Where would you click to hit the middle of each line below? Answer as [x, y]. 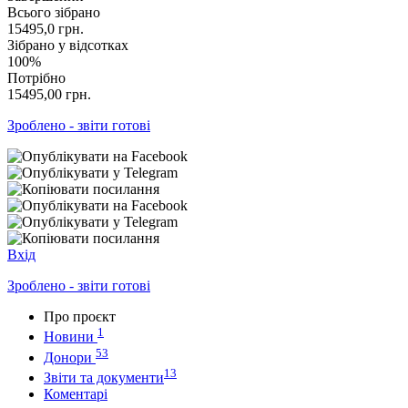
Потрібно [36, 77]
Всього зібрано [54, 12]
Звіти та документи [104, 377]
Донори [68, 357]
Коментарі [76, 393]
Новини [69, 337]
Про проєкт [80, 316]
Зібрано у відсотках [68, 45]
